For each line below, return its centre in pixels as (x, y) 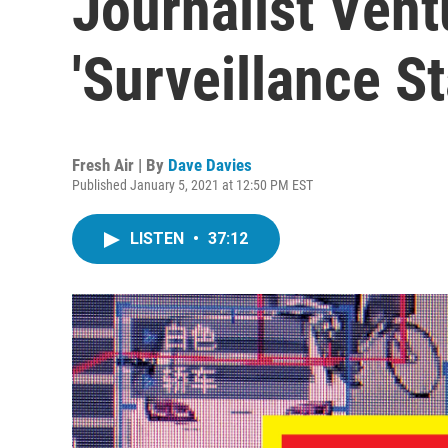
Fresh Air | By (120, 165)
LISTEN (159, 238)
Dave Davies (210, 165)
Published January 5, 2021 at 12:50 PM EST (192, 185)
